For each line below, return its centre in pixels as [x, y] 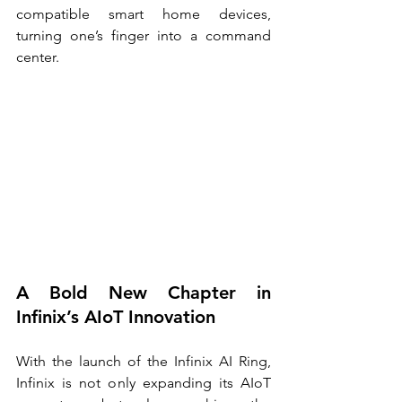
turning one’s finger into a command [144, 35]
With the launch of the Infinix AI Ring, [144, 362]
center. [38, 57]
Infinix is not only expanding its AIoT [144, 383]
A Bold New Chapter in [144, 293]
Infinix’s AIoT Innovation [116, 317]
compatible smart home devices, [144, 13]
